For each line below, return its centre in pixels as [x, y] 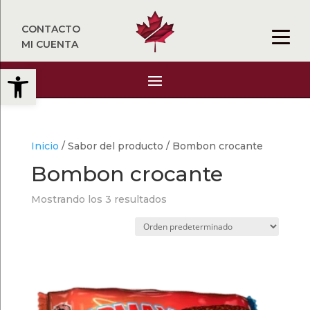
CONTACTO [51, 29]
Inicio [45, 146]
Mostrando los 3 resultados [99, 199]
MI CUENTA [50, 44]
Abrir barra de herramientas [82, 75]
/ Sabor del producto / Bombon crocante [161, 146]
